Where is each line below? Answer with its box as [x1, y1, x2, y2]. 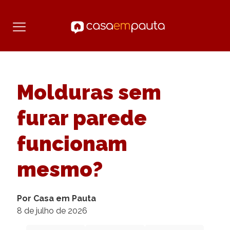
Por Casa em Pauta [17, 194, 96, 203]
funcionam [17, 131, 127, 156]
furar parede [17, 106, 147, 130]
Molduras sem [17, 80, 161, 104]
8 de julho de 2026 [17, 206, 87, 216]
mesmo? [17, 157, 103, 181]
